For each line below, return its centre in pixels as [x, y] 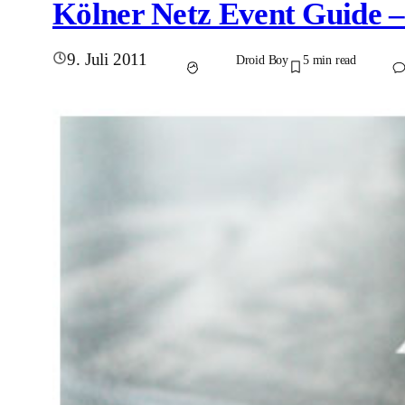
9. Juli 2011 [107, 60]
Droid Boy [262, 59]
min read [334, 59]
